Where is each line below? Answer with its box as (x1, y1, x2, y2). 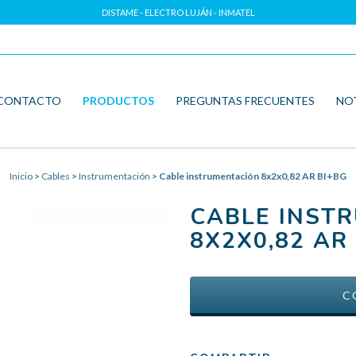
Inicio (10, 169, 33, 182)
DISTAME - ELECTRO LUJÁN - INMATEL (101, 7, 255, 17)
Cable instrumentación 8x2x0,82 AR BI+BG (159, 169, 346, 182)
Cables (41, 169, 70, 182)
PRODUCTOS (82, 93, 154, 107)
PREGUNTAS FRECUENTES (175, 93, 315, 107)
